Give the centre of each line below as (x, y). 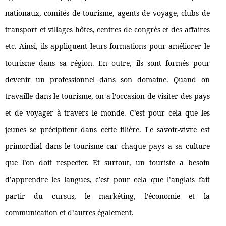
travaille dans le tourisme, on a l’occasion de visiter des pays (107, 96)
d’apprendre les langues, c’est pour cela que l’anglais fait (107, 180)
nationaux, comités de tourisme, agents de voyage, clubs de (107, 13)
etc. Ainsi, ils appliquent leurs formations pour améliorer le (107, 46)
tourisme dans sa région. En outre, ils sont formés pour (107, 63)
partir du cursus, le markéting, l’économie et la (107, 196)
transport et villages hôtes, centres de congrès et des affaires (107, 30)
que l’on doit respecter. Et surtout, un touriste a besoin (107, 163)
